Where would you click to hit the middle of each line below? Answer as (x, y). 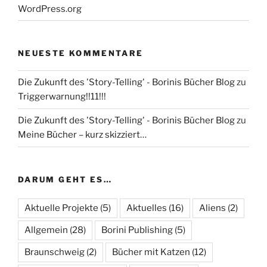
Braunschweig (55, 252)
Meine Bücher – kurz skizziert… (82, 135)
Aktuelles (147, 208)
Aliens (212, 208)
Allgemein (46, 230)
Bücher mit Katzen (151, 252)
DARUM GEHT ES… (65, 179)
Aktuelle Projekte (61, 208)
